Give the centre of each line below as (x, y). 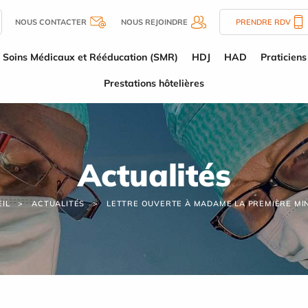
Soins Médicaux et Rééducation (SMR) (90, 57)
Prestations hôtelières (154, 83)
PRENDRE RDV (263, 22)
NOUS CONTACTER (51, 22)
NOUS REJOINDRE (154, 22)
